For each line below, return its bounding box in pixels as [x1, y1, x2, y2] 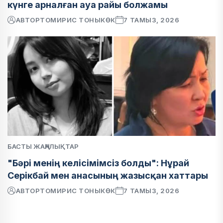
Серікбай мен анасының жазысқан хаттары [7, 170, 208, 181]
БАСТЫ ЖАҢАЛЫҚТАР [7, 142, 79, 150]
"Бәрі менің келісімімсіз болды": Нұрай [7, 158, 189, 168]
